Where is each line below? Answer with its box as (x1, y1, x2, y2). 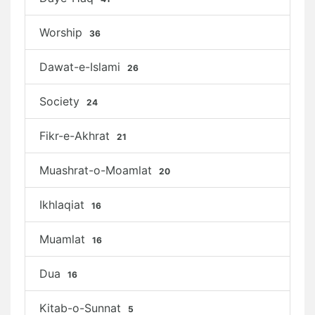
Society (39, 94, 83, 108)
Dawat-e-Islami (39, 60, 124, 74)
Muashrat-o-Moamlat (39, 163, 155, 177)
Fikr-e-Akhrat (39, 129, 113, 143)
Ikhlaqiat (39, 198, 88, 212)
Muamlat (39, 232, 89, 246)
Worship (39, 25, 86, 39)
